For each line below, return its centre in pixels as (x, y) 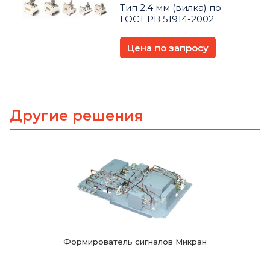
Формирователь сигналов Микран (135, 242)
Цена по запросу (168, 48)
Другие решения (77, 116)
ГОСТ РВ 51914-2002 (167, 19)
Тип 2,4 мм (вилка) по (171, 8)
